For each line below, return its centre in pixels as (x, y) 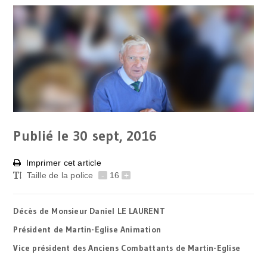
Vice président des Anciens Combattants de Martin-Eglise (127, 248)
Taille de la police (61, 175)
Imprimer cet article (63, 162)
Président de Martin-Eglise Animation (87, 229)
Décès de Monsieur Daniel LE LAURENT (89, 211)
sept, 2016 (125, 136)
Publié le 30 (50, 136)
